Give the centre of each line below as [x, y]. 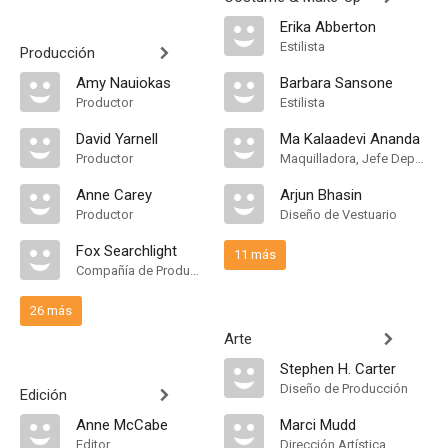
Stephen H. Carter [338, 369]
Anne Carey [114, 195]
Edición [43, 395]
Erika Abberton [328, 27]
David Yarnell [117, 139]
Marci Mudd [318, 425]
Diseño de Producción [344, 388]
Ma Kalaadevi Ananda [350, 139]
